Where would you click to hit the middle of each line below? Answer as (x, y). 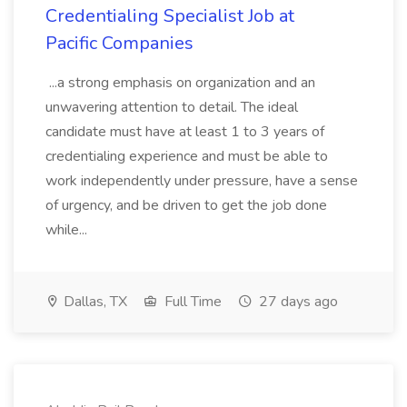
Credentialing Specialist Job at (170, 16)
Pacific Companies (119, 43)
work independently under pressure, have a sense (202, 181)
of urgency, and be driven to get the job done (186, 205)
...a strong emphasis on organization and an (180, 83)
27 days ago (297, 302)
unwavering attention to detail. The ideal (172, 107)
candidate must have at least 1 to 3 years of (185, 132)
